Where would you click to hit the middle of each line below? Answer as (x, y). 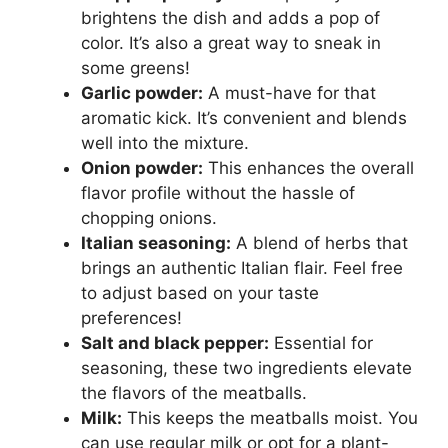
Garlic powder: (142, 93)
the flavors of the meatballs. (194, 393)
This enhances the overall (308, 168)
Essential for (321, 343)
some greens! (135, 68)
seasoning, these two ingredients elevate (246, 368)
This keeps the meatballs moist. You (270, 418)
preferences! (131, 318)
